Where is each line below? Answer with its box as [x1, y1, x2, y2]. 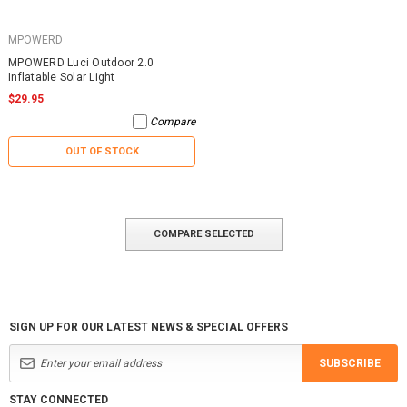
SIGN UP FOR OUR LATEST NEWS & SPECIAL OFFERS [9, 320, 288, 333]
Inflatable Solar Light [8, 70, 115, 84]
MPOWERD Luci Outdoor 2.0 [8, 55, 154, 69]
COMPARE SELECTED [153, 227, 254, 240]
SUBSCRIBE [319, 356, 381, 370]
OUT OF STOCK [65, 144, 139, 157]
